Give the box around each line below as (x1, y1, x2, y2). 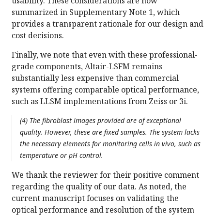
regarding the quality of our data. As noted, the (12, 181, 186, 192)
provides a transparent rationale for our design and (12, 18, 203, 30)
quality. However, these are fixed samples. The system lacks (20, 127, 200, 137)
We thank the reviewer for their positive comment (12, 170, 199, 181)
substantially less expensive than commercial (12, 73, 179, 84)
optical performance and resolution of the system (12, 204, 194, 216)
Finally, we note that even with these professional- (12, 49, 198, 61)
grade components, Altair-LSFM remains (12, 61, 162, 72)
